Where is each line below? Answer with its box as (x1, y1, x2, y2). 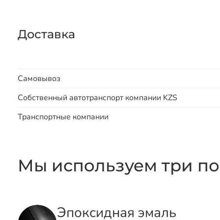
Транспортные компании (18, 111, 109, 122)
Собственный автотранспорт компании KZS (18, 92, 177, 103)
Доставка (18, 27, 75, 41)
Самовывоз (18, 73, 60, 84)
